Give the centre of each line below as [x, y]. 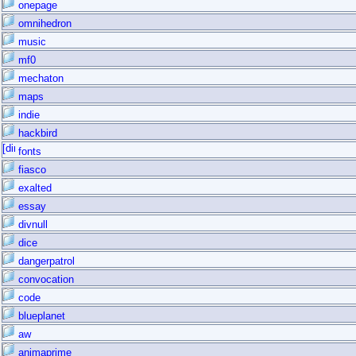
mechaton [39, 78]
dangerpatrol [45, 261]
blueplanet [40, 316]
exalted [33, 188]
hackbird [36, 133]
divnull [31, 224]
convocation [44, 279]
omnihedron [43, 23]
